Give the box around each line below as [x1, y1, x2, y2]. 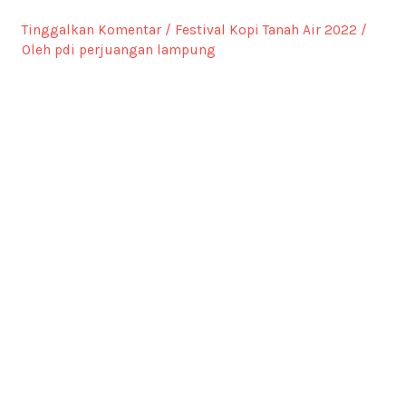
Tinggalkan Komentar [21, 21, 161, 38]
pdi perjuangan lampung [53, 41, 216, 58]
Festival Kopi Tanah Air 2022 [174, 21, 357, 38]
